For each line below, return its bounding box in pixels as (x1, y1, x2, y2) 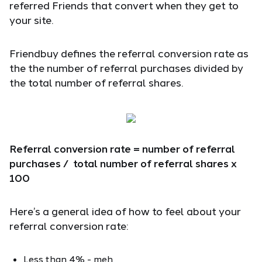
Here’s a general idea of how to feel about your (9, 204, 241, 218)
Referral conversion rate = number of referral (9, 142, 235, 155)
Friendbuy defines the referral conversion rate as (9, 46, 249, 60)
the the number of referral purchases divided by (9, 61, 243, 74)
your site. (9, 13, 53, 26)
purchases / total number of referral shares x (9, 156, 237, 170)
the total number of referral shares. (9, 75, 183, 89)
